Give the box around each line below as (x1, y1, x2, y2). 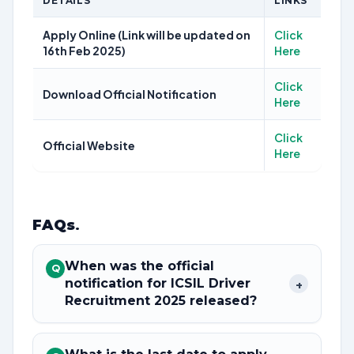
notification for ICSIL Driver (65, 276, 250, 291)
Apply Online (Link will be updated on (43, 28, 250, 42)
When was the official (65, 258, 214, 273)
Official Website (43, 138, 135, 153)
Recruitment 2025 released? (65, 293, 257, 308)
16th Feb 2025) (43, 43, 126, 58)
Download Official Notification (43, 87, 217, 101)
